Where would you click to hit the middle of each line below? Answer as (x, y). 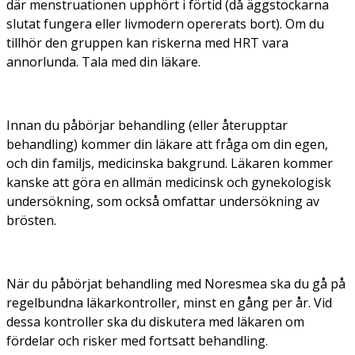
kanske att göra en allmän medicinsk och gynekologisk (169, 182)
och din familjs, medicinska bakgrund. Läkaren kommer (170, 163)
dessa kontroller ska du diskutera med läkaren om (155, 321)
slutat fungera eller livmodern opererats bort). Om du (165, 23)
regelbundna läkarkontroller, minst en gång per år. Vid (169, 302)
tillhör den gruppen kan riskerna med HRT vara (147, 42)
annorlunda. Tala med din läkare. (103, 61)
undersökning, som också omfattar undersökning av (163, 201)
